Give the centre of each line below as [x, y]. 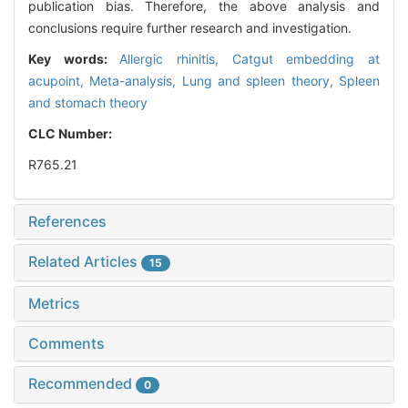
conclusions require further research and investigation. [190, 28]
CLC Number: [71, 134]
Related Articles [85, 262]
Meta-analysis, [136, 81]
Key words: [74, 59]
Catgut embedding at [306, 59]
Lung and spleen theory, [260, 81]
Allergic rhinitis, [176, 59]
